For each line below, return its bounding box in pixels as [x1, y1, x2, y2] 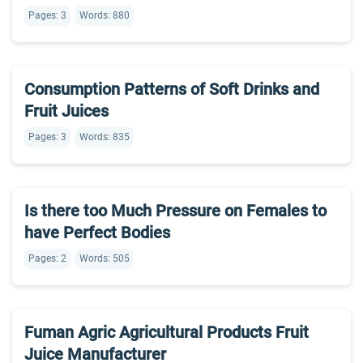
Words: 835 [79, 131, 130, 143]
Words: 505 [79, 253, 130, 264]
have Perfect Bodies [24, 223, 170, 242]
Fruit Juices [24, 101, 109, 121]
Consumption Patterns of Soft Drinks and [24, 79, 319, 99]
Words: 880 [79, 10, 130, 21]
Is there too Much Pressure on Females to [24, 201, 327, 220]
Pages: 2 [28, 253, 66, 264]
